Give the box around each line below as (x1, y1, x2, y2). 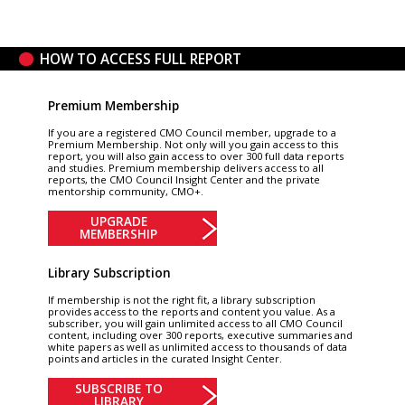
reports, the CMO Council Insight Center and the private (47, 173, 320, 187)
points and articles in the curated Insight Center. (47, 351, 282, 365)
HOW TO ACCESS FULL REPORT (40, 50, 242, 69)
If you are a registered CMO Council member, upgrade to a (47, 126, 336, 140)
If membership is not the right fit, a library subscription (47, 292, 316, 306)
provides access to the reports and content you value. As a (47, 304, 335, 318)
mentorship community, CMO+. (47, 184, 203, 199)
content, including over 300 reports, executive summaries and (47, 327, 353, 342)
